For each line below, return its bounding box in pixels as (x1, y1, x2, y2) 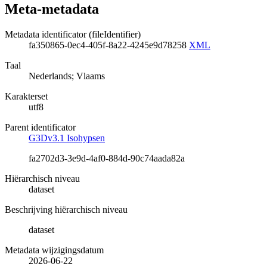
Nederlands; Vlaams (29, 70, 105, 81)
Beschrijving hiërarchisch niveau (5, 204, 128, 215)
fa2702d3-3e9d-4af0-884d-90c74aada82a (29, 153, 185, 163)
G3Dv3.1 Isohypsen (29, 132, 105, 143)
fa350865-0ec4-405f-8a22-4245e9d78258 (29, 39, 189, 50)
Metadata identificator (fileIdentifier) (5, 29, 141, 39)
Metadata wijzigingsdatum (5, 244, 104, 255)
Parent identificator (5, 122, 76, 132)
